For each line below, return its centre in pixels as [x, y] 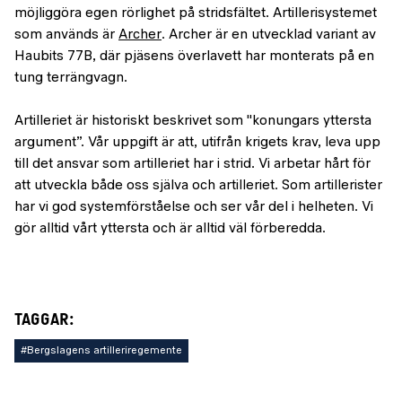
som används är [66, 35]
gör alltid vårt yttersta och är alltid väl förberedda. [170, 229]
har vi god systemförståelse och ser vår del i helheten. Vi [194, 208]
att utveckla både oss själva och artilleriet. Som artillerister [198, 186]
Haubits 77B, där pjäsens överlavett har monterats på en [194, 57]
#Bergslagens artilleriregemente [101, 351]
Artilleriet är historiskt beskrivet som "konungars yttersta [193, 122]
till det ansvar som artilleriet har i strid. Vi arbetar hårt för [192, 165]
